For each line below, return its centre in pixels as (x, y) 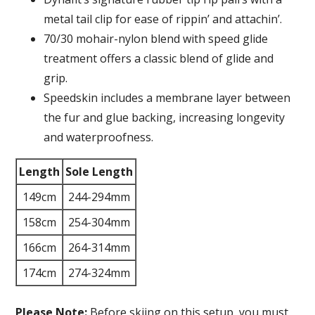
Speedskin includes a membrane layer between (167, 98)
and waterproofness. (99, 137)
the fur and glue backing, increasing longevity (165, 117)
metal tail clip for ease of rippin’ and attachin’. (163, 19)
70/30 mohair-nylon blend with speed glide (156, 39)
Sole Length (99, 172)
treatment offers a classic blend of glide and (159, 58)
